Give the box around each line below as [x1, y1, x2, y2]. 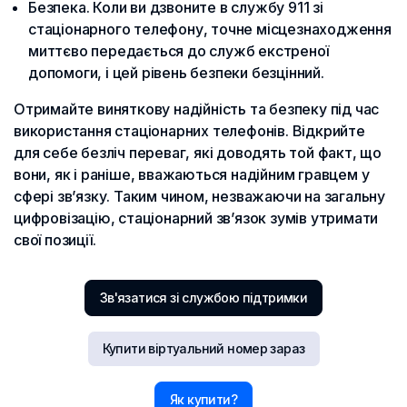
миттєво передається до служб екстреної [28, 42, 329, 61]
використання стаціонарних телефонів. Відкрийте [14, 122, 365, 141]
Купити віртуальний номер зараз [102, 341, 305, 357]
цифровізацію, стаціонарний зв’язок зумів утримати [14, 209, 379, 228]
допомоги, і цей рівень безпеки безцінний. [28, 64, 324, 83]
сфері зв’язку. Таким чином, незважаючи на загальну [14, 187, 385, 206]
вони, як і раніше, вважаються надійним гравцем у [14, 165, 370, 184]
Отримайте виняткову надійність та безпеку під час [14, 100, 380, 119]
